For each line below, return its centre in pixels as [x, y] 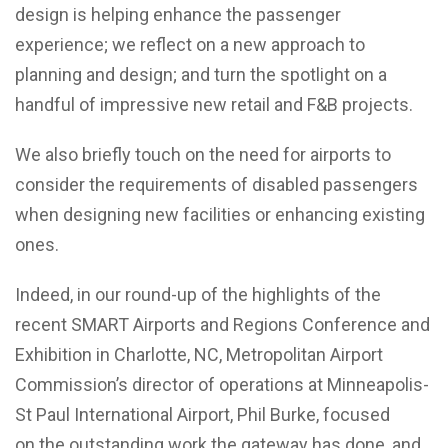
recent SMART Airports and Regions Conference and [222, 325]
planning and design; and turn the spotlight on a [201, 75]
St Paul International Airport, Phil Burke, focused [202, 415]
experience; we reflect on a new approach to [190, 45]
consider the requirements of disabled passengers [216, 185]
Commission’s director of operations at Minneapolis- [222, 385]
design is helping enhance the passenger [178, 15]
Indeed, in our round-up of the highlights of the [198, 295]
